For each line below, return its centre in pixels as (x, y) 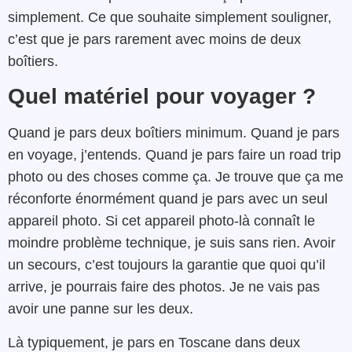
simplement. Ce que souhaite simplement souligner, (170, 17)
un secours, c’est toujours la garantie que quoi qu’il (167, 265)
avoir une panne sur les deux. (101, 309)
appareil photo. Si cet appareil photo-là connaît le (161, 221)
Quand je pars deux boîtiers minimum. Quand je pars (174, 133)
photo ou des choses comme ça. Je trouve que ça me (176, 177)
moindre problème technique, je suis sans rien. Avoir (172, 243)
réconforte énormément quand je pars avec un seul (168, 199)
